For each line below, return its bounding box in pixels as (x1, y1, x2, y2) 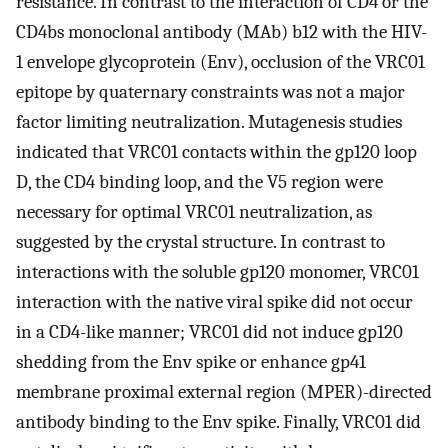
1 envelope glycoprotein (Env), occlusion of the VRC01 (16, 51, 425, 74)
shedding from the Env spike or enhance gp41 (16, 351, 366, 374)
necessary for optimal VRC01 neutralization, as (16, 201, 372, 224)
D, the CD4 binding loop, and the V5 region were (16, 171, 383, 194)
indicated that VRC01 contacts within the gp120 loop (16, 141, 417, 164)
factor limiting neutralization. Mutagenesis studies (16, 111, 402, 134)
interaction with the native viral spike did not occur (16, 291, 413, 314)
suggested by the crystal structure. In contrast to (16, 231, 385, 254)
